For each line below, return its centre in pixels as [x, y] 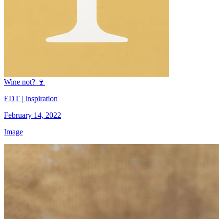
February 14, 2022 [33, 115]
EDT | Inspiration [31, 98]
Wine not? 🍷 [24, 82]
